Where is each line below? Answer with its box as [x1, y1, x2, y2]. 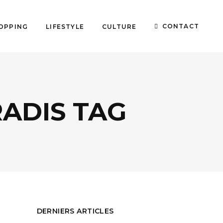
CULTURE [102, 22, 137, 30]
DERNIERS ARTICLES [36, 207, 114, 216]
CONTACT [162, 22, 199, 30]
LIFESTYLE [46, 22, 84, 30]
